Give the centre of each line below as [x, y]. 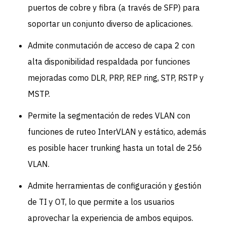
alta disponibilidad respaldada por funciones [109, 61]
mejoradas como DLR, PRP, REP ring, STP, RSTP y [116, 77]
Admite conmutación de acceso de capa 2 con [111, 45]
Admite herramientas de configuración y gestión [115, 186]
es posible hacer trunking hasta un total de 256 [115, 148]
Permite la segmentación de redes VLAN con [109, 116]
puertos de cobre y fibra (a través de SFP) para [114, 7]
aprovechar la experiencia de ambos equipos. [111, 218]
